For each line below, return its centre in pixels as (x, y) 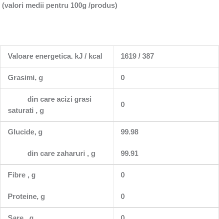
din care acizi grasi (49, 99)
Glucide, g (25, 132)
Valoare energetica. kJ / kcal (55, 56)
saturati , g (26, 110)
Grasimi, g (25, 77)
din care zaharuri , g (51, 153)
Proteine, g (26, 196)
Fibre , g (22, 175)
